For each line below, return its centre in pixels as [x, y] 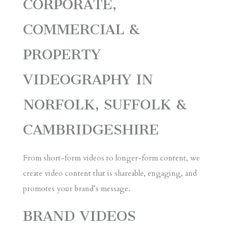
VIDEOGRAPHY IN [88, 79]
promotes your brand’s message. [76, 188]
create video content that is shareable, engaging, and [110, 173]
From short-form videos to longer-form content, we [111, 158]
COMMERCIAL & [81, 29]
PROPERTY [62, 54]
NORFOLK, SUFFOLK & [105, 104]
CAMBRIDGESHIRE [91, 129]
